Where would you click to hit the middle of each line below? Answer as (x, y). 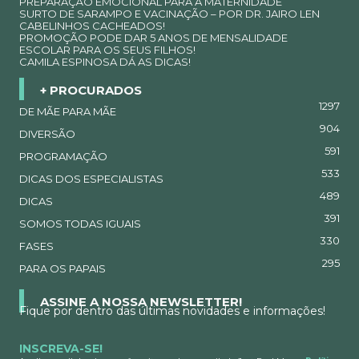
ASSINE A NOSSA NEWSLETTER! (141, 301)
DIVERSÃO (47, 133)
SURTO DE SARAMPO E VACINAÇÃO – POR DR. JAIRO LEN (169, 14)
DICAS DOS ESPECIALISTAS (91, 178)
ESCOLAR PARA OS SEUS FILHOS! (107, 50)
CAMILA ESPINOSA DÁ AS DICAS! (105, 62)
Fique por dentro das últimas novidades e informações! (172, 311)
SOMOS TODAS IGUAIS (80, 223)
